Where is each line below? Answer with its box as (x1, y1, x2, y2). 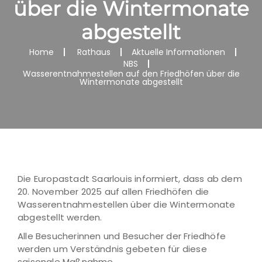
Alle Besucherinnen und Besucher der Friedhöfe (18, 230, 226, 242)
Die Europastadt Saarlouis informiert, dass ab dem (18, 173, 242, 185)
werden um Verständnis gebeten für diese (18, 243, 207, 255)
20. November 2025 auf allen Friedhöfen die (18, 185, 209, 198)
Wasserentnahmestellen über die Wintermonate (18, 198, 236, 211)
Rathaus (77, 46, 111, 58)
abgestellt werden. (18, 211, 102, 223)
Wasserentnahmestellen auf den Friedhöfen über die (22, 68, 240, 80)
